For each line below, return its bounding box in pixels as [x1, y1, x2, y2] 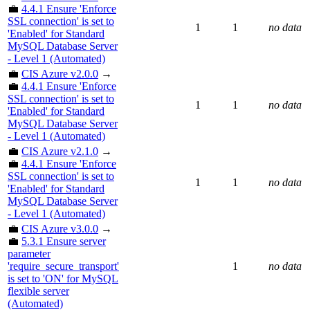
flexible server [8, 284, 69, 297]
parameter [8, 247, 51, 259]
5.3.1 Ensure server [21, 235, 106, 247]
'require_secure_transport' [8, 259, 119, 272]
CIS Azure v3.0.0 [21, 222, 98, 235]
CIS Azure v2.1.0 [21, 145, 98, 157]
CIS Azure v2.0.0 [21, 67, 98, 80]
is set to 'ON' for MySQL [8, 272, 118, 284]
